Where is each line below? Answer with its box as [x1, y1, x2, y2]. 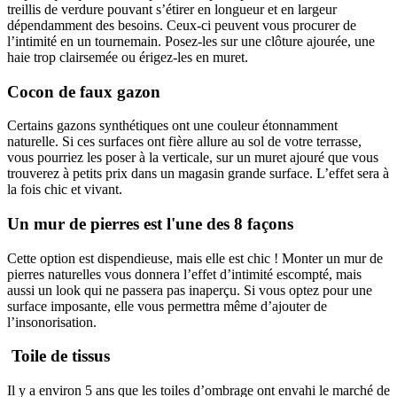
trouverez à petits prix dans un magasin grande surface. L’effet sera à [7, 166, 389, 182]
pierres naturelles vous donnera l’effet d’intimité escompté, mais [7, 266, 362, 282]
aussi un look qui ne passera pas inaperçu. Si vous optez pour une [7, 282, 372, 298]
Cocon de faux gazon [7, 82, 160, 101]
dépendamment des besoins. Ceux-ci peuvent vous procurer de [7, 17, 356, 33]
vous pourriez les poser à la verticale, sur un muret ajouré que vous [7, 150, 378, 166]
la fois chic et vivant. [7, 182, 122, 198]
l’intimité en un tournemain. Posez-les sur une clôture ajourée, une [7, 33, 375, 49]
